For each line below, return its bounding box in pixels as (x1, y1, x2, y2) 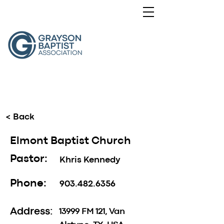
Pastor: (10, 154, 47, 164)
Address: (10, 207, 53, 216)
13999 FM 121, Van (59, 208, 125, 215)
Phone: (10, 179, 46, 188)
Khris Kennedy (59, 156, 120, 164)
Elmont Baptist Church (10, 136, 131, 146)
